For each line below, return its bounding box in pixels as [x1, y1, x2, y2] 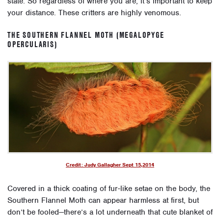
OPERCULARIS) [7, 39, 57, 50]
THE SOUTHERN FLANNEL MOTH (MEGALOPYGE [7, 29, 165, 41]
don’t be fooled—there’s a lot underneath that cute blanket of [7, 207, 213, 218]
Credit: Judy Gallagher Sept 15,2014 [66, 161, 154, 168]
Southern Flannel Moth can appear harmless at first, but [7, 195, 199, 206]
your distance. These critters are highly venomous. [7, 8, 181, 18]
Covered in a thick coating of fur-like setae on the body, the [7, 184, 210, 194]
